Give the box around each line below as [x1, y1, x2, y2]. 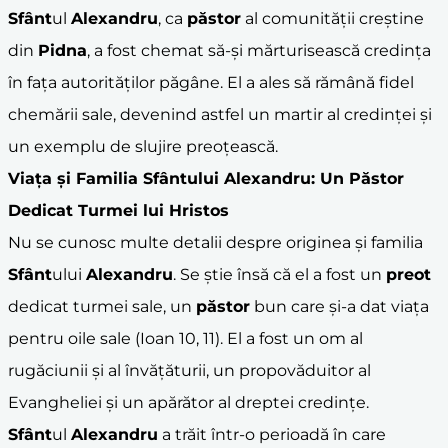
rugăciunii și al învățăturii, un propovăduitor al [8, 360, 371, 380]
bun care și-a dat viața [250, 296, 429, 316]
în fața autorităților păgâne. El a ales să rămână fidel [8, 72, 414, 92]
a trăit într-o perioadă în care [158, 424, 386, 444]
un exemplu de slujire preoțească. [8, 136, 278, 156]
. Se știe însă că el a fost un [173, 264, 386, 284]
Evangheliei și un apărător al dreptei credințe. [8, 392, 369, 412]
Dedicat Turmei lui [8, 200, 169, 220]
